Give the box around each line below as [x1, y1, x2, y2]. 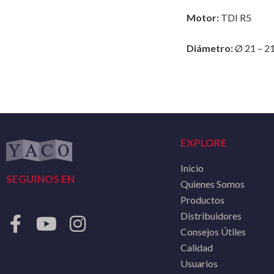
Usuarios [180, 257, 218, 269]
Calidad [180, 241, 213, 253]
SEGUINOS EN [6, 172, 75, 185]
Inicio [180, 161, 204, 174]
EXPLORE [180, 136, 227, 149]
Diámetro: [187, 42, 233, 54]
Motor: [187, 11, 219, 23]
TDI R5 [219, 11, 251, 23]
